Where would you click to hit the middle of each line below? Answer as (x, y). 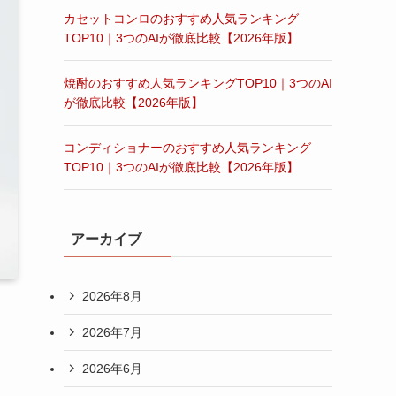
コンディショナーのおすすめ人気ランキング (187, 148)
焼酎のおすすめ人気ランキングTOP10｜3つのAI (198, 83)
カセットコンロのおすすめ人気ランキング (181, 19)
